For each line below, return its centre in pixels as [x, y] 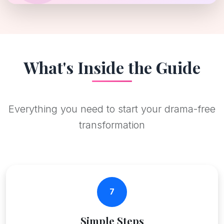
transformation [112, 125]
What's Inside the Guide [112, 67]
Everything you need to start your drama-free [112, 109]
